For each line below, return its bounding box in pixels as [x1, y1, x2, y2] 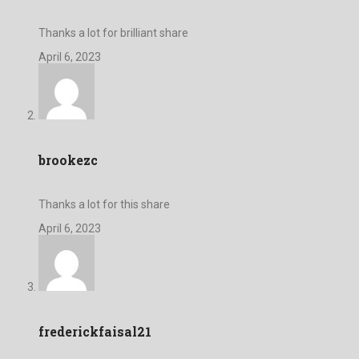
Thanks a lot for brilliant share [38, 26, 188, 39]
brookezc [38, 151, 98, 168]
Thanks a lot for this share [38, 198, 170, 212]
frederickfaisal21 [38, 323, 151, 341]
